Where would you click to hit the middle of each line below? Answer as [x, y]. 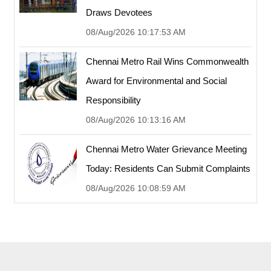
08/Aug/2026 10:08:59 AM [136, 188]
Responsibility [113, 100]
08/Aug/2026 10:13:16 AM [136, 119]
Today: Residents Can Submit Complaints [168, 168]
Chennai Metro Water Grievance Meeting [166, 149]
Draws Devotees [119, 12]
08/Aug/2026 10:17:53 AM [136, 32]
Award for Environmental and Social [156, 80]
